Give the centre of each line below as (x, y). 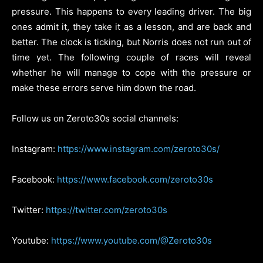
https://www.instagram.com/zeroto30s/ (139, 149)
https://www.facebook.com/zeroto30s (135, 179)
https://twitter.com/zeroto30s (107, 210)
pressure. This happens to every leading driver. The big (131, 11)
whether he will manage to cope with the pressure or (131, 72)
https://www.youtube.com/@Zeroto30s (131, 240)
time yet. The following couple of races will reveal (131, 57)
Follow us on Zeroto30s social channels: (95, 118)
